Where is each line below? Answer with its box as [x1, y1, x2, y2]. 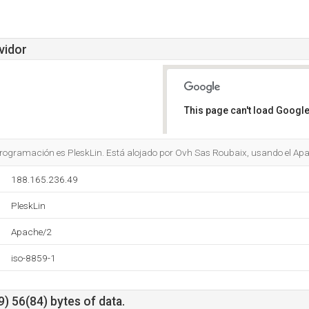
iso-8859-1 [11, 252, 56, 263]
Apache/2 [11, 226, 52, 237]
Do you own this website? [194, 141, 291, 151]
